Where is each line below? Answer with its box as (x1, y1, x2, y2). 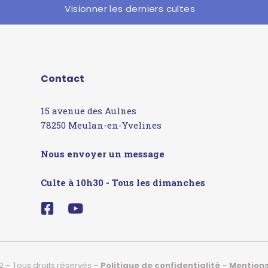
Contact (40, 72, 84, 86)
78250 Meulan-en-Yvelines (40, 119, 162, 132)
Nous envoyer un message (40, 148, 165, 160)
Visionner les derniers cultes (65, 2, 196, 16)
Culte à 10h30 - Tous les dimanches (40, 176, 205, 189)
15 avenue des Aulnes (40, 105, 136, 117)
